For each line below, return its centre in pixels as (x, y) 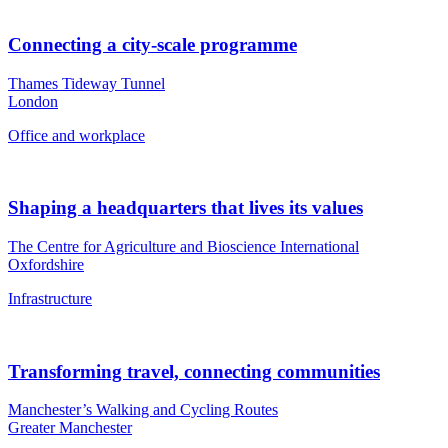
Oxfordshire (46, 265)
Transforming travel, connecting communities (194, 371)
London (33, 101)
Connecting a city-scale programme (152, 44)
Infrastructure (50, 299)
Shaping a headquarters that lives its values (185, 208)
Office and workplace (76, 135)
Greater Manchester (70, 428)
